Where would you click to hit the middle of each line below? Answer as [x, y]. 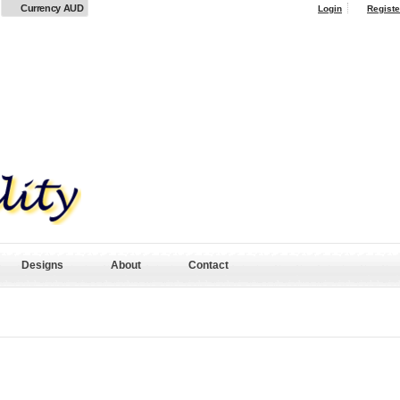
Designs [42, 265]
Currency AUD [52, 8]
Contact [208, 265]
